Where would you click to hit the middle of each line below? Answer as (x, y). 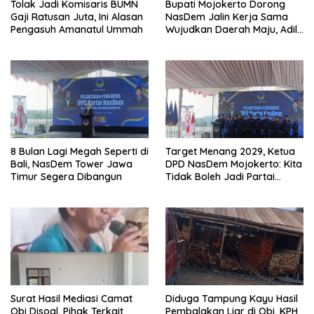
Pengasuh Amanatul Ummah (77, 29)
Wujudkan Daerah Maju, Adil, (232, 29)
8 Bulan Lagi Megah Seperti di (80, 151)
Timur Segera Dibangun (66, 176)
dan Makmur (195, 42)
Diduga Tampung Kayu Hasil (232, 298)
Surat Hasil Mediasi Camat (71, 298)
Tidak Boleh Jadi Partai (220, 176)
